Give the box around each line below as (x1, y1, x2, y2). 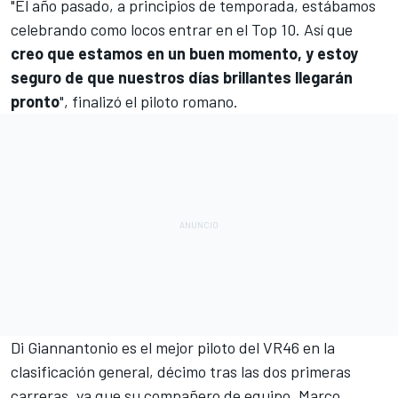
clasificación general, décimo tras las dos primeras (11, 361, 351, 381)
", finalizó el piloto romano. (60, 91, 238, 111)
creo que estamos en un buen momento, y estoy (11, 43, 358, 63)
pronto (11, 91, 60, 111)
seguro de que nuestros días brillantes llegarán (11, 67, 353, 87)
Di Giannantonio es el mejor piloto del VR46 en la (11, 337, 335, 357)
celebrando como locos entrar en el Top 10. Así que (11, 19, 353, 39)
